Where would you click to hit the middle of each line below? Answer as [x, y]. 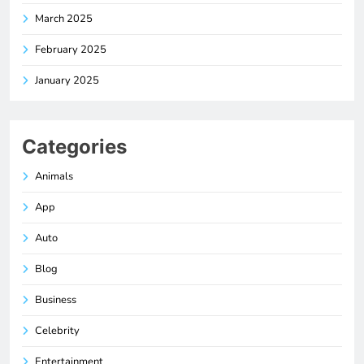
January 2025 [67, 81]
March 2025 [64, 19]
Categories [74, 147]
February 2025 [71, 50]
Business [56, 300]
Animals [54, 177]
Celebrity [57, 331]
